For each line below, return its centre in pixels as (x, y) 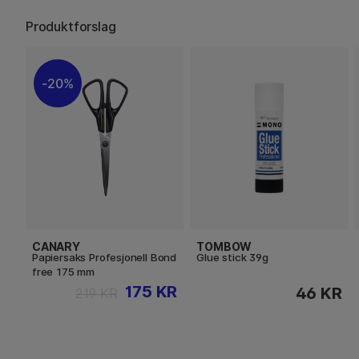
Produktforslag (71, 26)
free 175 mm (64, 271)
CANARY (56, 246)
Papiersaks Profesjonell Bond (105, 257)
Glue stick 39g (232, 257)
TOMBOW (224, 246)
